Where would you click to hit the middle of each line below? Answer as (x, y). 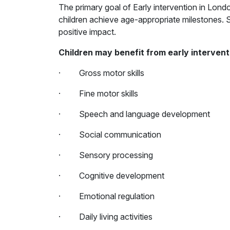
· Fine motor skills (98, 93)
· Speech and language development (134, 114)
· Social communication (110, 135)
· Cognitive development (111, 176)
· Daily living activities (106, 217)
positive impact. (87, 32)
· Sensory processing (106, 155)
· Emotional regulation (107, 196)
